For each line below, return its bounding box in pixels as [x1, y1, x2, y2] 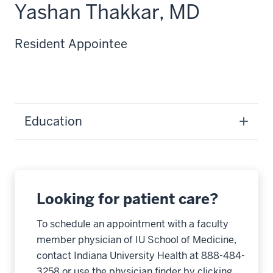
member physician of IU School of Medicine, [37, 233, 236, 246]
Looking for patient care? [37, 190, 218, 208]
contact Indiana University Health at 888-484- [37, 249, 245, 262]
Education [24, 113, 82, 129]
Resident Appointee [15, 36, 127, 52]
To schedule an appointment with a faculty [37, 218, 229, 230]
